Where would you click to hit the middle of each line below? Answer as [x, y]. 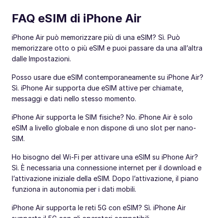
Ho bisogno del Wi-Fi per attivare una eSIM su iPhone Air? [105, 157]
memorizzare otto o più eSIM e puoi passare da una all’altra [107, 48]
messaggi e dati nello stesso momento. [74, 99]
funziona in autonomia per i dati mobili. [74, 189]
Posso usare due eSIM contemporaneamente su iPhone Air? [108, 77]
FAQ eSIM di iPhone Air [77, 18]
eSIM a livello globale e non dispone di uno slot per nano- [104, 128]
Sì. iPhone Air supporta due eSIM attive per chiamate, [98, 88]
